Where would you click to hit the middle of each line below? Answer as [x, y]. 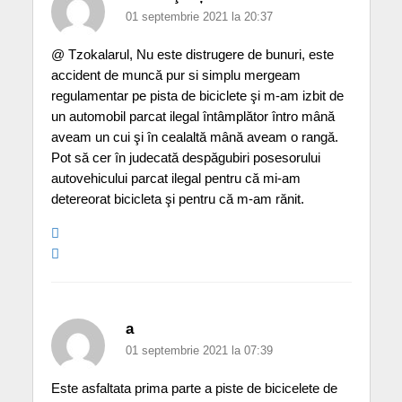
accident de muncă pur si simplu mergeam [175, 75]
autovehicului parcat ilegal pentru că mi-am [175, 179]
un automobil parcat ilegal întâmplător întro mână [192, 117]
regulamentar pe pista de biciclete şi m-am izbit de [197, 96]
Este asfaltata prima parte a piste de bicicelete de [194, 389]
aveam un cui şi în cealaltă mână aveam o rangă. [194, 137]
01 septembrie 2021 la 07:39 [199, 351]
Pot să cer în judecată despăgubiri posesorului [185, 158]
